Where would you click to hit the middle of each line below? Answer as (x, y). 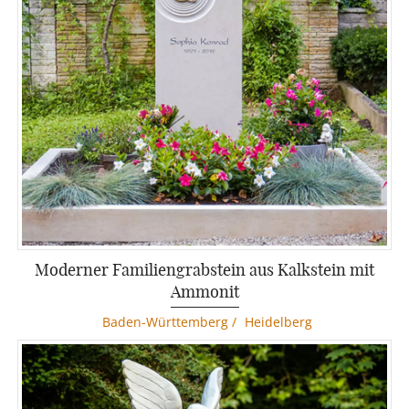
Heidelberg (278, 321)
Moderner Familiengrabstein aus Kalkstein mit (204, 269)
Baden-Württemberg (165, 321)
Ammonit (204, 291)
